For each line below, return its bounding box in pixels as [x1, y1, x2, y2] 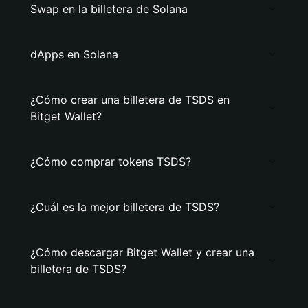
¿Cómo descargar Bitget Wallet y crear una [30, 245, 254, 259]
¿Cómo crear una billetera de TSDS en [30, 93, 230, 107]
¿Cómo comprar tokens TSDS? [30, 155, 191, 168]
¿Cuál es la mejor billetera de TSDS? [30, 200, 219, 214]
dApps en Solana [30, 47, 118, 61]
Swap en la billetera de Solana [30, 2, 188, 16]
